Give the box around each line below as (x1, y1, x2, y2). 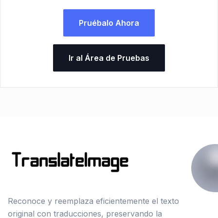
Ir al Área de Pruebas (69, 53, 149, 63)
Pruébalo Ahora (79, 18, 139, 28)
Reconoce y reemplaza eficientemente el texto (8, 196, 179, 206)
